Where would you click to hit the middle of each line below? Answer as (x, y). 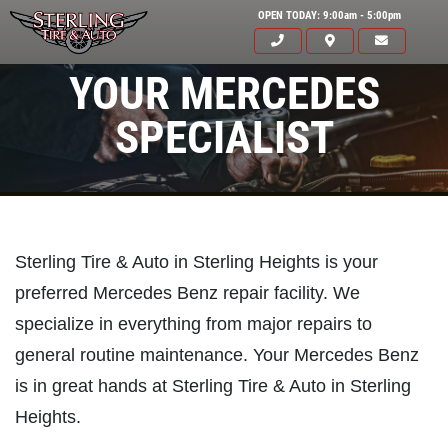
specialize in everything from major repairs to (193, 324)
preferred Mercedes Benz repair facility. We (187, 293)
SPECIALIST (224, 137)
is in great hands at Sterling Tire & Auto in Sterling (213, 386)
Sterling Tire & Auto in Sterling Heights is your (196, 262)
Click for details (274, 434)
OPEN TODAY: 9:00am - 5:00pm (329, 15)
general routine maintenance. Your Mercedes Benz (217, 355)
